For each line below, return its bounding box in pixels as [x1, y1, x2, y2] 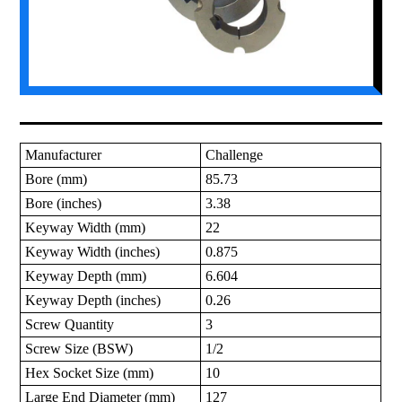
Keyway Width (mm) [25, 220, 146, 236]
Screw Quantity [25, 317, 115, 333]
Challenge [205, 147, 264, 163]
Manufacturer [25, 147, 102, 163]
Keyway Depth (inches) [25, 293, 162, 309]
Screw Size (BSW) [25, 341, 134, 357]
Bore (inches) [25, 196, 102, 212]
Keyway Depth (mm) [25, 268, 147, 284]
